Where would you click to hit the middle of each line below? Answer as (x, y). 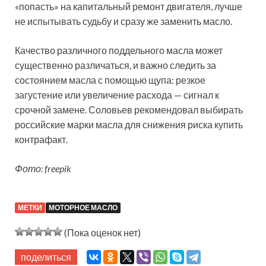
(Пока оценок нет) (102, 233)
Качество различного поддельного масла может (119, 50)
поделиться (46, 257)
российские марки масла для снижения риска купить (129, 125)
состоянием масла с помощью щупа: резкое (110, 80)
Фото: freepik (43, 169)
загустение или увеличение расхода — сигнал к (117, 95)
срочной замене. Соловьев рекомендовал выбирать (129, 110)
